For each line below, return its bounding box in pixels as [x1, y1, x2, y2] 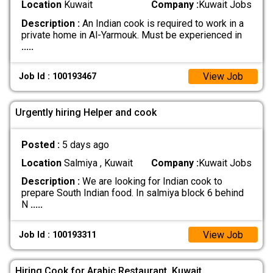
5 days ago [62, 138, 109, 151]
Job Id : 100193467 [19, 71, 97, 82]
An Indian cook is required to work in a [79, 17, 244, 29]
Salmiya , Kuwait [61, 157, 133, 169]
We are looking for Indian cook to [79, 175, 222, 188]
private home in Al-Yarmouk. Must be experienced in [21, 29, 242, 41]
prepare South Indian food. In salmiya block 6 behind [21, 187, 244, 199]
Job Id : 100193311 [19, 229, 97, 240]
